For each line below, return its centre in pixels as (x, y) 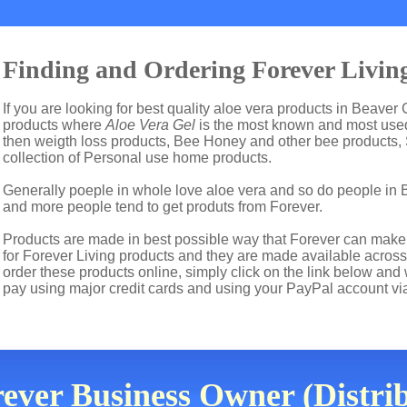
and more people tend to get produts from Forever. (163, 207)
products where (54, 125)
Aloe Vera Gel (150, 125)
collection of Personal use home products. (137, 158)
